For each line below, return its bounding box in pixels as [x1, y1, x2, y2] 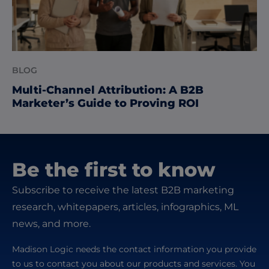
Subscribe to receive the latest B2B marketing [12, 184, 234, 196]
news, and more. [12, 218, 91, 230]
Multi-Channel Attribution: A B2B [12, 83, 204, 97]
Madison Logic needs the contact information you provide [12, 244, 256, 255]
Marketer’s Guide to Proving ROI [12, 97, 199, 110]
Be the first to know [12, 158, 216, 182]
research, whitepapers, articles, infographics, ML [12, 201, 238, 213]
